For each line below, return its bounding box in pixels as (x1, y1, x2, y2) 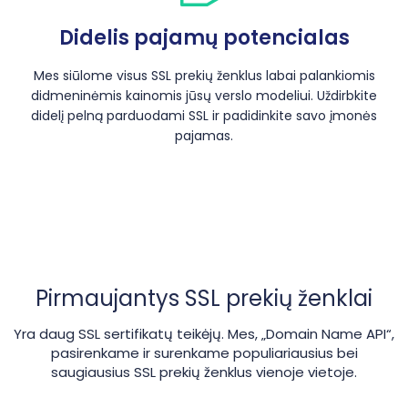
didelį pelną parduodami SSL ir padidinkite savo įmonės (31, 106, 377, 125)
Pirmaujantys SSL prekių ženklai (36, 282, 372, 313)
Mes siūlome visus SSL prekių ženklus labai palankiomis (33, 66, 375, 85)
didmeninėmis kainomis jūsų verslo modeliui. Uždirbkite (31, 86, 377, 105)
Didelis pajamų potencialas (58, 23, 350, 52)
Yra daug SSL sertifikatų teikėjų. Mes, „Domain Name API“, (14, 323, 394, 343)
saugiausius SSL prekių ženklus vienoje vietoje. (51, 362, 357, 382)
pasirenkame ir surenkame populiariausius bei (50, 342, 358, 362)
